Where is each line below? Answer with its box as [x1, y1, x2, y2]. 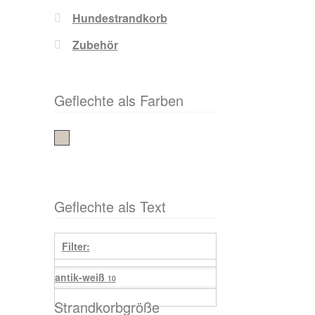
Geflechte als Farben [53, 90, 184, 111]
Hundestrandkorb [72, 10, 167, 27]
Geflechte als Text [53, 196, 166, 217]
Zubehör [72, 37, 118, 53]
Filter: [61, 238, 90, 253]
